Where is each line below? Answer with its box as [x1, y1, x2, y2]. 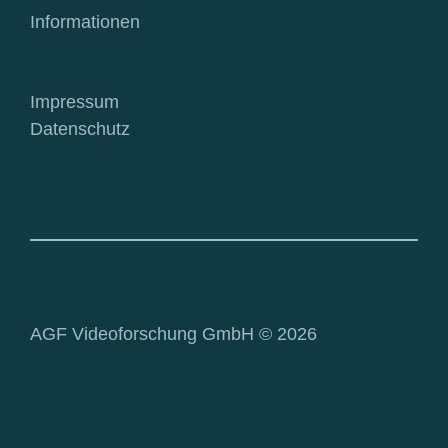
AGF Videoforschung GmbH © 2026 [30, 323, 317, 344]
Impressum [30, 91, 119, 112]
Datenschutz [30, 118, 130, 139]
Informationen [30, 11, 140, 32]
